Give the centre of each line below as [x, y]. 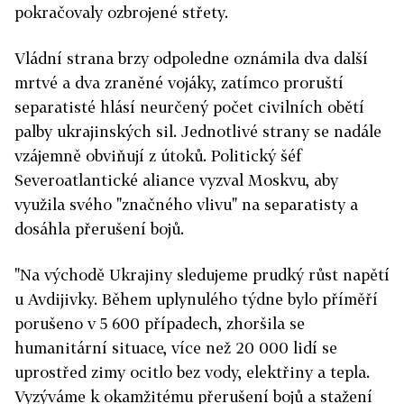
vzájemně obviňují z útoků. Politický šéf [158, 156]
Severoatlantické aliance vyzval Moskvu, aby [176, 180]
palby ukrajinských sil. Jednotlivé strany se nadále [198, 132]
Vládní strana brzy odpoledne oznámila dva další [191, 59]
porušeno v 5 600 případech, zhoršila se [160, 324]
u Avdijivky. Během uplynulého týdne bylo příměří [196, 299]
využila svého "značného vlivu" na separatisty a [186, 205]
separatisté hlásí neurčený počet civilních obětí [189, 107]
